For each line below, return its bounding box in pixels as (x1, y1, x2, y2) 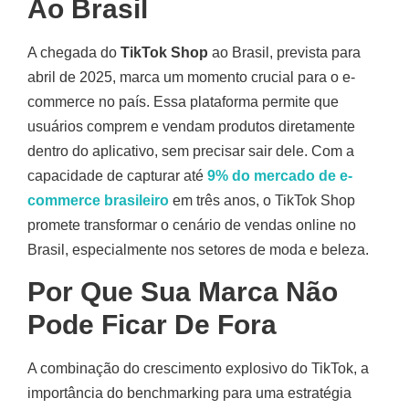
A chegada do (27, 45, 121, 61)
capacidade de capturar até (27, 168, 207, 184)
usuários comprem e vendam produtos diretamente (27, 119, 355, 135)
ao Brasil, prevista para (208, 45, 361, 61)
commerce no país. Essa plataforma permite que (27, 94, 339, 110)
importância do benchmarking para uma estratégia (27, 384, 351, 401)
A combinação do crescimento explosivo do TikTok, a (27, 360, 369, 376)
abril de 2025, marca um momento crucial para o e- (27, 69, 355, 86)
